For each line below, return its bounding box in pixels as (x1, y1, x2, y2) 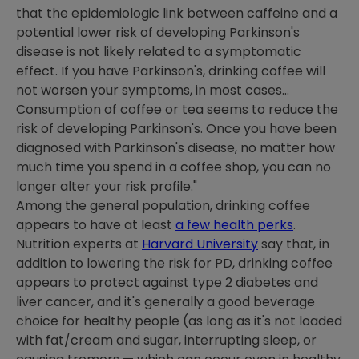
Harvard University (142, 235, 258, 253)
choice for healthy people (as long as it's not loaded (16, 312, 342, 330)
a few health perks (175, 216, 293, 234)
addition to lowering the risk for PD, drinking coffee (16, 254, 333, 272)
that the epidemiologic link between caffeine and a (16, 4, 337, 22)
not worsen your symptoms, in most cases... (16, 81, 289, 99)
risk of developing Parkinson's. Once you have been (16, 119, 337, 138)
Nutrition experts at (16, 235, 142, 253)
